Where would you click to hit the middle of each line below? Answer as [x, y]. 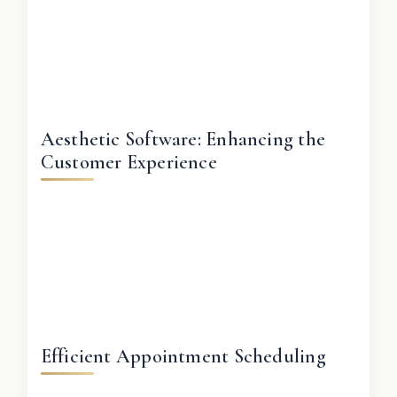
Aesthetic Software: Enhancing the [183, 139]
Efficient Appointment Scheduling [183, 356]
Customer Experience [128, 162]
